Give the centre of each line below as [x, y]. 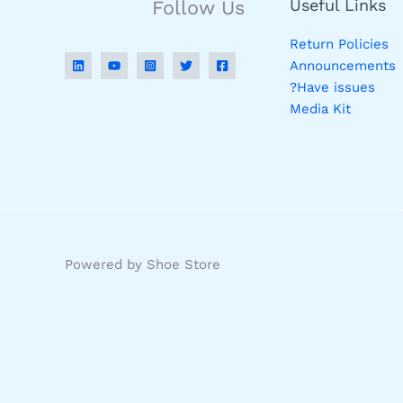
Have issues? [336, 88]
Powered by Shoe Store [143, 265]
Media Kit [320, 109]
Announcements [343, 66]
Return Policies [339, 45]
